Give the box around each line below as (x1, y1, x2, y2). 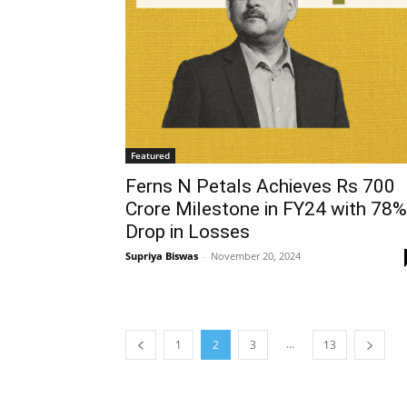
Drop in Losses (125, 221, 250, 243)
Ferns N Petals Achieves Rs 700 (125, 175, 395, 197)
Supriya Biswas (125, 249, 198, 263)
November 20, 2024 (211, 249, 301, 263)
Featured (131, 149, 170, 162)
